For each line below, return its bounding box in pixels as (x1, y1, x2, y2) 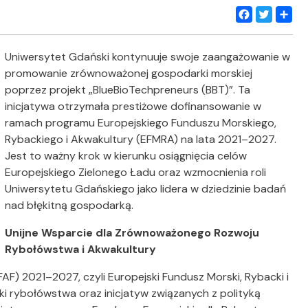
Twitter (255, 25, 292, 41)
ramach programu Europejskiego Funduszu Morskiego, (5, 115, 277, 130)
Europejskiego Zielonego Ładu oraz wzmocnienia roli (5, 165, 267, 179)
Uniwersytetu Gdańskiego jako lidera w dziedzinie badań (5, 181, 287, 196)
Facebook (235, 25, 285, 41)
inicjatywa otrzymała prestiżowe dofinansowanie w (5, 99, 262, 113)
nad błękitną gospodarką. (5, 198, 134, 212)
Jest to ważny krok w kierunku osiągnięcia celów (5, 148, 247, 163)
